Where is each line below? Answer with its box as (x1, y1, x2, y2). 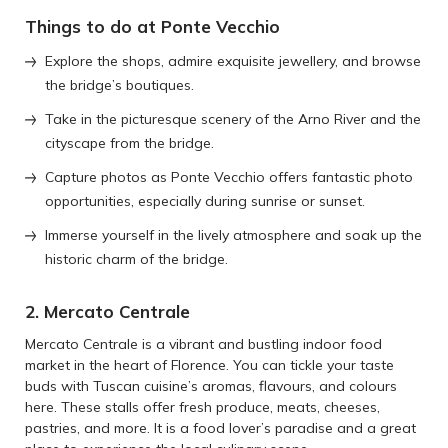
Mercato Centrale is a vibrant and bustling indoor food (25, 335, 382, 354)
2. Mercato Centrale (25, 301, 190, 323)
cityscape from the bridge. (45, 134, 214, 153)
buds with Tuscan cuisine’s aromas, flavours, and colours (25, 377, 397, 396)
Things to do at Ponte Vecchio (25, 16, 280, 38)
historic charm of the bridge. (45, 250, 228, 269)
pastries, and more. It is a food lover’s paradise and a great (25, 419, 416, 438)
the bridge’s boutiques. (45, 76, 194, 95)
